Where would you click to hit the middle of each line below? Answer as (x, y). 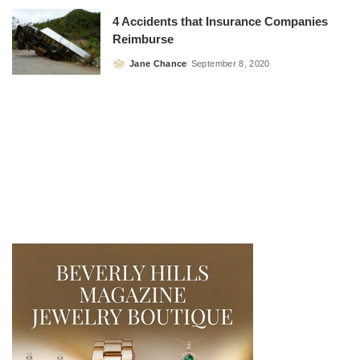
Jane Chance (158, 63)
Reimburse (143, 39)
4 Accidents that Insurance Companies (220, 21)
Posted (128, 70)
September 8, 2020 (230, 63)
